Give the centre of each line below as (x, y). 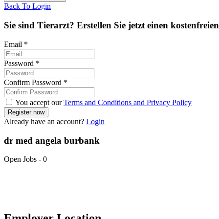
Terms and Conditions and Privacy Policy (128, 102)
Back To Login (27, 6)
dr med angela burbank (52, 140)
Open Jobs (20, 159)
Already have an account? (45, 121)
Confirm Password (34, 82)
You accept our (39, 102)
